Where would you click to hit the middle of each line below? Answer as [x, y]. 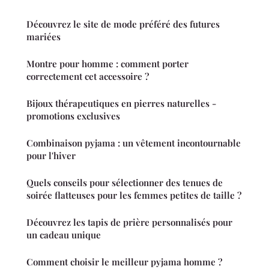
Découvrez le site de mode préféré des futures [123, 24]
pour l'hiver [51, 156]
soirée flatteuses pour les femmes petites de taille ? [134, 195]
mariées [44, 37]
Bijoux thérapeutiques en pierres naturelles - [121, 104]
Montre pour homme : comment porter [107, 64]
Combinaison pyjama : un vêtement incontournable [134, 143]
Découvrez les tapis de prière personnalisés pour [129, 222]
